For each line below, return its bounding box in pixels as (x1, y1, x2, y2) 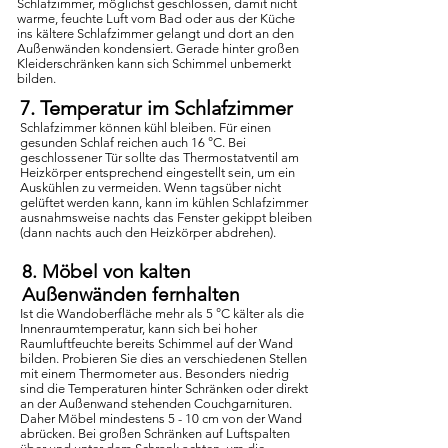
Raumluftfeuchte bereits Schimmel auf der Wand (20, 336, 293, 351)
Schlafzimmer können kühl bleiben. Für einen (20, 120, 271, 135)
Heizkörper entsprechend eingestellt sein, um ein (20, 165, 295, 180)
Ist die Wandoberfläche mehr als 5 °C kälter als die (20, 306, 304, 321)
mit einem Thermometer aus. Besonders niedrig (20, 366, 289, 381)
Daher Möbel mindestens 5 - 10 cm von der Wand (20, 411, 302, 426)
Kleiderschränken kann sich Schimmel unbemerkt (17, 56, 291, 71)
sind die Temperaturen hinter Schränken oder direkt (20, 381, 308, 396)
